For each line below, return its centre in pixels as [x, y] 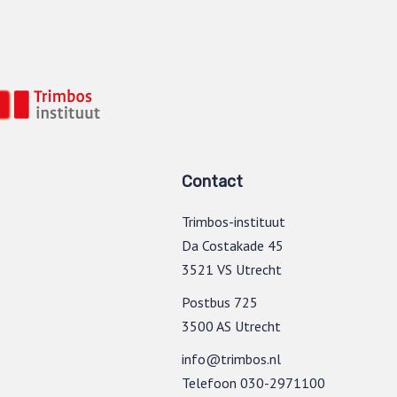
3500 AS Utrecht [231, 326]
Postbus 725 [220, 302]
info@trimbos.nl [231, 358]
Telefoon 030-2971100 [253, 382]
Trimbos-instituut [234, 221]
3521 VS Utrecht [232, 269]
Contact [212, 181]
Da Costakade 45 [233, 245]
